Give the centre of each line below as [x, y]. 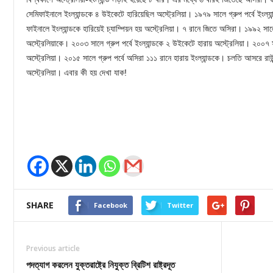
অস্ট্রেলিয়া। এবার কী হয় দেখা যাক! [76, 73]
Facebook [111, 205]
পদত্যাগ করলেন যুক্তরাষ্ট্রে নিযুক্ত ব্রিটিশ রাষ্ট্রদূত [101, 265]
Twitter [180, 205]
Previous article [53, 249]
